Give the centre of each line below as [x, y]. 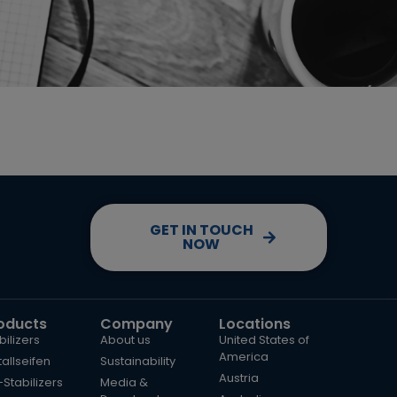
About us [125, 340]
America [243, 357]
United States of [264, 340]
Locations [254, 324]
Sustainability [137, 361]
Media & [124, 382]
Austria [238, 378]
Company [136, 324]
